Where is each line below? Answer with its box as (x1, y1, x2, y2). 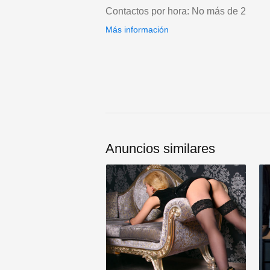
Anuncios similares (105, 141, 215, 157)
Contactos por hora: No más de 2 (105, 6, 246, 17)
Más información (105, 25, 169, 35)
